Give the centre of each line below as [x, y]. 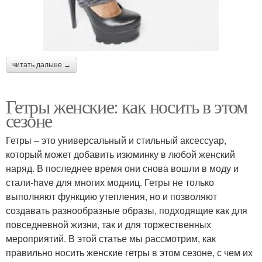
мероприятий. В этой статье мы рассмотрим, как [111, 238]
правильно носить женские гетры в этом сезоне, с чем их [129, 252]
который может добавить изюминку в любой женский [120, 154]
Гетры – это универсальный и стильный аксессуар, [116, 140]
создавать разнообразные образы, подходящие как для [127, 210]
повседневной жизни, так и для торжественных [108, 224]
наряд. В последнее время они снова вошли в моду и [122, 168]
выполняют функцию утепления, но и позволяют [111, 196]
